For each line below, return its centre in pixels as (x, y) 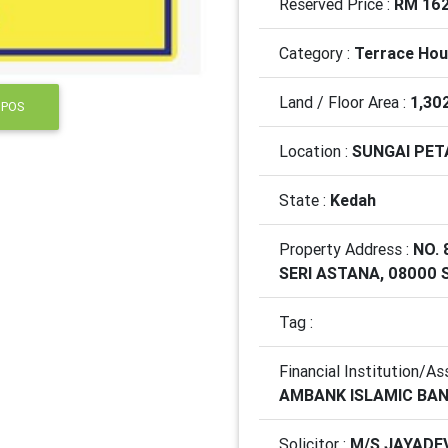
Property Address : (346, 249)
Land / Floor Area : (344, 102)
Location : (315, 151)
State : (304, 200)
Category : (316, 53)
